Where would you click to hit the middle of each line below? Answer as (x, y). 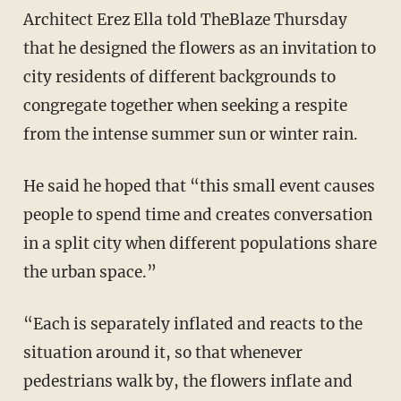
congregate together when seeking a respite (185, 105)
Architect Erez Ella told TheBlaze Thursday (185, 19)
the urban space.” (90, 272)
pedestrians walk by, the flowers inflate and (188, 381)
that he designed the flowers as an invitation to (199, 48)
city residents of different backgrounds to (179, 77)
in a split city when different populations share (200, 243)
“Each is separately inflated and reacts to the (192, 324)
